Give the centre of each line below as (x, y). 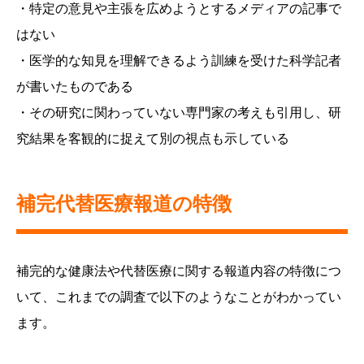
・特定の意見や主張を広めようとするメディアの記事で (179, 9)
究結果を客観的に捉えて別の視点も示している (153, 139)
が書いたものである (75, 87)
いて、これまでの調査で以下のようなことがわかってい (179, 297)
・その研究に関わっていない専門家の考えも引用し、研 (179, 113)
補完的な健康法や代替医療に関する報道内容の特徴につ (179, 271)
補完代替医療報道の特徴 (124, 204)
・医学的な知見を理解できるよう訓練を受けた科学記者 (179, 61)
